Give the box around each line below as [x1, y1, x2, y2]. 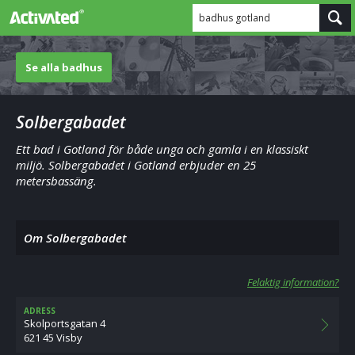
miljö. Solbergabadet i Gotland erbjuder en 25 [16, 157, 256, 173]
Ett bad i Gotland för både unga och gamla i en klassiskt [16, 141, 308, 157]
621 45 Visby [24, 330, 82, 345]
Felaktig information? [247, 275, 339, 289]
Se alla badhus [25, 60, 102, 74]
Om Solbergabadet [24, 230, 127, 246]
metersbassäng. [16, 173, 97, 189]
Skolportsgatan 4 [24, 316, 105, 330]
